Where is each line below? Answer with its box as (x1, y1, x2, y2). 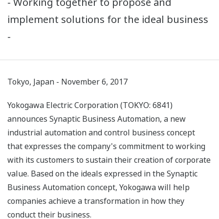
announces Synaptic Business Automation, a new (7, 113, 186, 125)
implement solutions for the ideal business (7, 13, 208, 26)
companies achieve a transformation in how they (7, 196, 184, 207)
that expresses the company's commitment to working (7, 141, 205, 152)
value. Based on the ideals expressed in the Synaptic (7, 168, 197, 179)
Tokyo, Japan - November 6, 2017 (7, 76, 128, 88)
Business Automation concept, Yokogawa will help (7, 182, 190, 193)
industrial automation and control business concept (7, 127, 195, 138)
